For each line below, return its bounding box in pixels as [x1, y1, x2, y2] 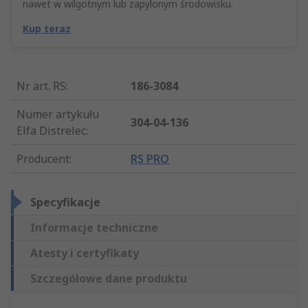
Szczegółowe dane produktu [30, 271, 187, 287]
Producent [16, 151, 69, 167]
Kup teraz [23, 22, 71, 36]
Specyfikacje [30, 195, 100, 210]
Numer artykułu [16, 107, 99, 122]
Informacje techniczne [30, 220, 158, 236]
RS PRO [131, 151, 170, 167]
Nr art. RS [16, 78, 66, 94]
